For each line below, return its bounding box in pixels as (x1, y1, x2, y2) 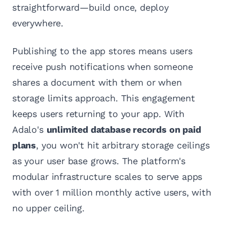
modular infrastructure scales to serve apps (12, 171, 203, 182)
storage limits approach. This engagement (12, 93, 195, 104)
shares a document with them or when (12, 77, 182, 88)
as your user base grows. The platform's (12, 156, 185, 167)
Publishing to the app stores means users (12, 46, 193, 57)
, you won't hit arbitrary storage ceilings (36, 140, 210, 151)
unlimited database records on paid (46, 124, 201, 135)
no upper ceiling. (12, 203, 85, 214)
